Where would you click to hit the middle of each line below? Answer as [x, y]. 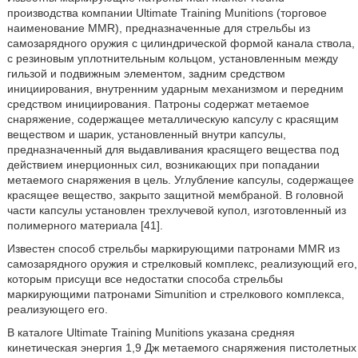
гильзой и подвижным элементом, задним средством [146, 74]
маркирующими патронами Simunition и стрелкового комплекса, [175, 294]
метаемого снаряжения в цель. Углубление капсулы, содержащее [180, 180]
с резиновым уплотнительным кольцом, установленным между [172, 59]
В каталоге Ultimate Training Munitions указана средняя [151, 333]
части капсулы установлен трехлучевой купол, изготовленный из [176, 211]
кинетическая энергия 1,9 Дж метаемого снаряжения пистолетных [181, 348]
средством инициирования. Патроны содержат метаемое [158, 104]
